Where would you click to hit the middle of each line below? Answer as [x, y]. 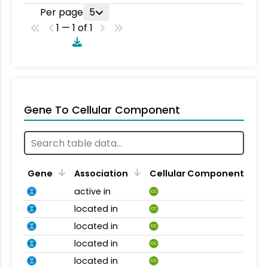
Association [101, 174]
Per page [61, 12]
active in [92, 191]
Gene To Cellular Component [102, 110]
